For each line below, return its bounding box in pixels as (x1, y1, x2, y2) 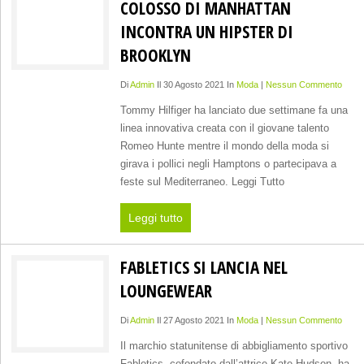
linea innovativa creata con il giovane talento (119, 122, 329, 135)
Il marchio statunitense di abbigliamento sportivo (119, 340, 348, 353)
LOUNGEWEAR (119, 279, 212, 303)
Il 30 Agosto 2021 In (154, 79, 236, 89)
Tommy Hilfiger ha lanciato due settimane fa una (119, 104, 348, 117)
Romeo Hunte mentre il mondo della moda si (119, 140, 329, 153)
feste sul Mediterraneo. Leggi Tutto (119, 175, 284, 188)
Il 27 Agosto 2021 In (154, 314, 236, 325)
